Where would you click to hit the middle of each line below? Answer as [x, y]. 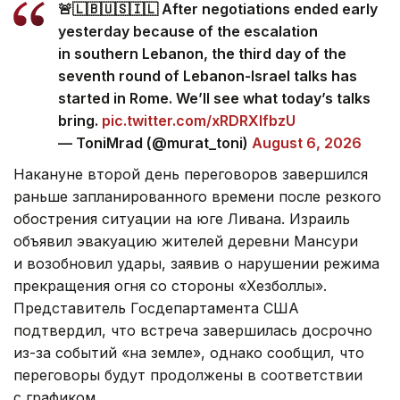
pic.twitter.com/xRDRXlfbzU [199, 120]
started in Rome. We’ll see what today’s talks [214, 98]
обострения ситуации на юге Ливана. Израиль [182, 218]
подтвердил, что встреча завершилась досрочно [193, 330]
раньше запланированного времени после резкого [197, 196]
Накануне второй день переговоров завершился [191, 174]
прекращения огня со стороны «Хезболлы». [170, 285]
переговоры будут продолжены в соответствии [188, 375]
